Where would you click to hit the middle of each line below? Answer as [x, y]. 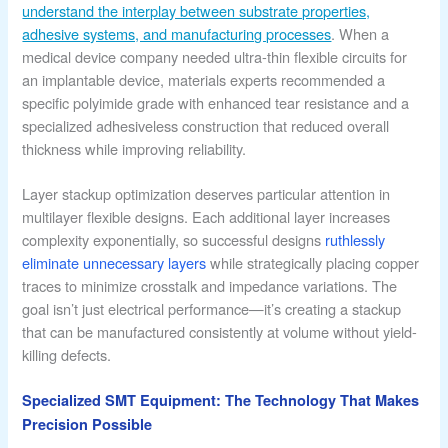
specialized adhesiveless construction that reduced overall [206, 125]
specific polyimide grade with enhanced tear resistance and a [216, 102]
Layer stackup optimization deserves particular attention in [206, 193]
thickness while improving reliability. [134, 148]
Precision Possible [87, 423]
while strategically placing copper [313, 262]
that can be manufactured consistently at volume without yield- [220, 331]
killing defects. [67, 354]
